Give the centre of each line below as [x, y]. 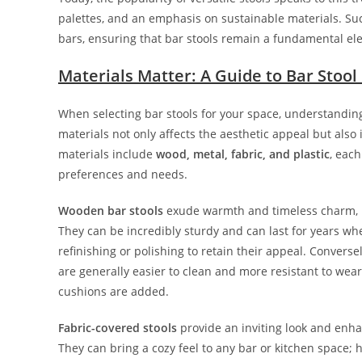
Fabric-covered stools [118, 327]
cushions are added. [114, 291]
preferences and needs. [123, 174]
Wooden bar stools [111, 210]
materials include [107, 154]
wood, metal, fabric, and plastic [243, 154]
